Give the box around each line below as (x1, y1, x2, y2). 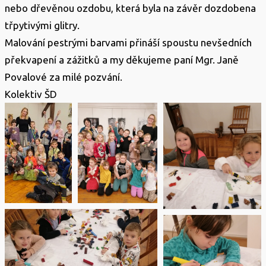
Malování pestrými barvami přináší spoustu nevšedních (5, 37, 252, 48)
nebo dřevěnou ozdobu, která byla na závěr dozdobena (5, 2, 256, 14)
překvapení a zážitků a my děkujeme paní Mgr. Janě (5, 54, 239, 65)
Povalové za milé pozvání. (5, 71, 122, 83)
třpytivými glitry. (5, 20, 82, 31)
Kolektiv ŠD (5, 88, 57, 100)
